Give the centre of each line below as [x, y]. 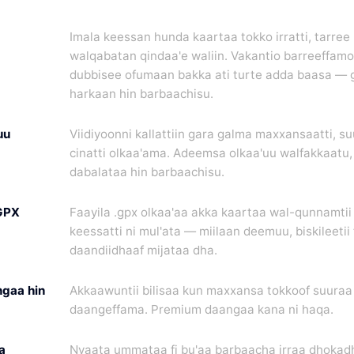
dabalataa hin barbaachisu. [147, 171]
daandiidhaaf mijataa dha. [143, 250]
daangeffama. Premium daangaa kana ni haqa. [201, 310]
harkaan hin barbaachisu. [141, 93]
